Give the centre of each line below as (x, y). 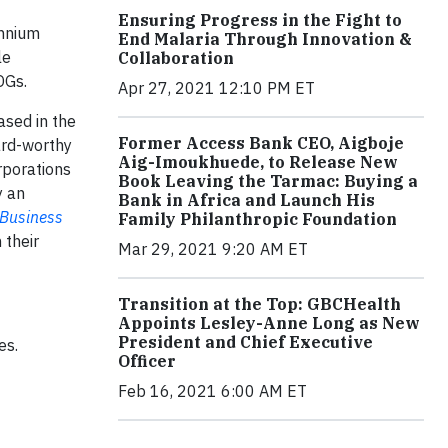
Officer (147, 361)
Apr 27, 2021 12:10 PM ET (216, 88)
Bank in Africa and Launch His (246, 200)
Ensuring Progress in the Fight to (260, 20)
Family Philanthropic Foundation (257, 219)
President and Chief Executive (245, 342)
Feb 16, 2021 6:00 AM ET (212, 391)
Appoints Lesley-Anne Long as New (269, 323)
